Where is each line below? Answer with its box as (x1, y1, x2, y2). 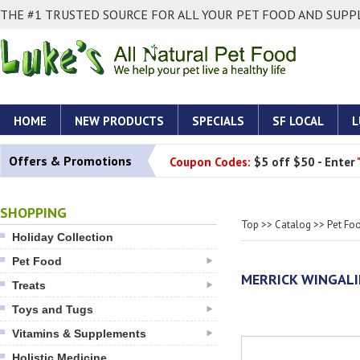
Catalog (275, 218, 311, 231)
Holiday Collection (12, 231, 113, 243)
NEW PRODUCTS (75, 113, 164, 129)
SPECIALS (192, 113, 244, 129)
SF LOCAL (272, 113, 324, 129)
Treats (12, 279, 46, 292)
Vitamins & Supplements (12, 327, 146, 340)
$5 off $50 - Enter (251, 154, 354, 170)
